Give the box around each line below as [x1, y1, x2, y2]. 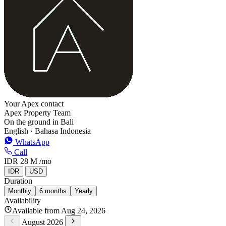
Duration [4, 176, 32, 185]
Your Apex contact [4, 99, 64, 108]
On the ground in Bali [4, 117, 74, 126]
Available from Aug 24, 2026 [12, 206, 105, 215]
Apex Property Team [4, 108, 71, 117]
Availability [4, 196, 41, 205]
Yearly [75, 187, 93, 195]
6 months [39, 187, 67, 195]
